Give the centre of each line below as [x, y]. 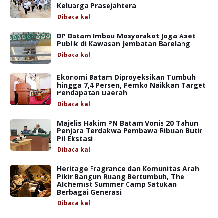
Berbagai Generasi [89, 192]
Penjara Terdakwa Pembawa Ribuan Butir [130, 130]
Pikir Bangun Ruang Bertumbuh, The [121, 176]
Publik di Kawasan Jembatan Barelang [124, 43]
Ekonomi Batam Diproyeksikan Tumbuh [126, 77]
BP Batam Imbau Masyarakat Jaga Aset [126, 36]
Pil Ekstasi [75, 138]
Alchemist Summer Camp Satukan [117, 184]
